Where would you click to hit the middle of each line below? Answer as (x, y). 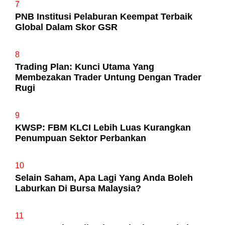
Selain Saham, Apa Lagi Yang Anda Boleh (104, 178)
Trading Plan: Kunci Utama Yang (85, 67)
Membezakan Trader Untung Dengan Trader (108, 77)
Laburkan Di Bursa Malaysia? (78, 188)
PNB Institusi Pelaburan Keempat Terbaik (104, 16)
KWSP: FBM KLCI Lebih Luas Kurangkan (103, 127)
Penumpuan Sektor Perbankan (81, 138)
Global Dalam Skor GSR (66, 27)
